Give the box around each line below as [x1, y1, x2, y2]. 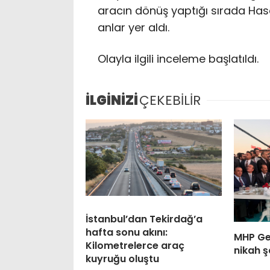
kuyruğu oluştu [86, 252, 159, 266]
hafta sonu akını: [86, 225, 168, 240]
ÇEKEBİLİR [139, 91, 201, 110]
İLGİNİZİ [86, 91, 138, 110]
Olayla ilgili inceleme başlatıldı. [98, 51, 259, 66]
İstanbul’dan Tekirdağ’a [86, 212, 202, 227]
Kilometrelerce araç [86, 239, 184, 253]
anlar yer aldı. [98, 20, 169, 36]
